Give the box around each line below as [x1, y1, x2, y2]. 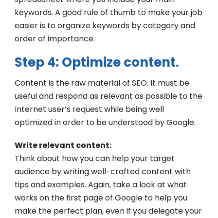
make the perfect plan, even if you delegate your [15, 205, 202, 217]
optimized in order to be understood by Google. [15, 116, 196, 128]
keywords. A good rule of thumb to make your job [15, 6, 202, 18]
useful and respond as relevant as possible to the [15, 90, 202, 102]
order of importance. [15, 33, 95, 44]
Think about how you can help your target [15, 152, 175, 164]
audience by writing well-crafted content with [15, 165, 191, 177]
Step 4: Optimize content [15, 53, 176, 71]
